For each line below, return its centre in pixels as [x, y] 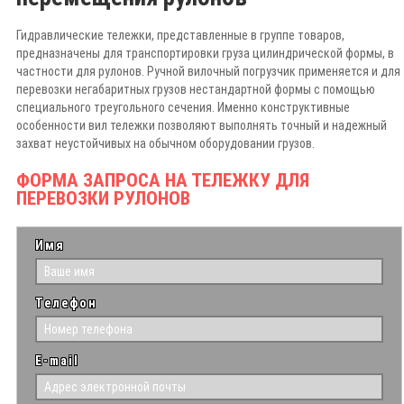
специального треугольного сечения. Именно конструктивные [183, 108]
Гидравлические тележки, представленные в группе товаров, [180, 36]
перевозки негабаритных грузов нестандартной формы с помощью [196, 90]
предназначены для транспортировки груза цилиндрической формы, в [205, 54]
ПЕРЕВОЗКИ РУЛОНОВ [103, 199]
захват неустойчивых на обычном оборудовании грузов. [165, 144]
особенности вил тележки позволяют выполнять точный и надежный [202, 126]
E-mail [57, 361]
